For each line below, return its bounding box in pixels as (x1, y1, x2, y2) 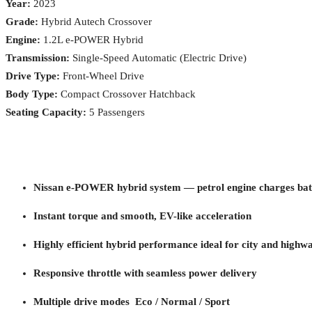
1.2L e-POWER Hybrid (40, 33, 143, 45)
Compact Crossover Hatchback (58, 88, 196, 100)
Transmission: (6, 52, 70, 63)
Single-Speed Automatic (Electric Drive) (70, 52, 247, 63)
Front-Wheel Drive (60, 70, 144, 81)
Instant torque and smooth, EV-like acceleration (33, 210, 251, 221)
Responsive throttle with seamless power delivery (33, 267, 257, 279)
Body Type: (6, 88, 58, 100)
